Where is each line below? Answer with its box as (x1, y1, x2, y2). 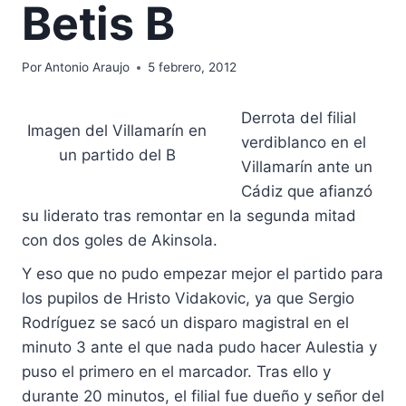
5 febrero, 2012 (148, 60, 237, 75)
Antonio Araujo (44, 60, 130, 75)
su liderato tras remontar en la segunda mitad (22, 207, 356, 226)
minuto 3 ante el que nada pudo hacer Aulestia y (22, 338, 377, 357)
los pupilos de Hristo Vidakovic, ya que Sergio (22, 289, 354, 308)
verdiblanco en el (241, 133, 366, 152)
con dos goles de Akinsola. (22, 231, 217, 250)
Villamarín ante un (241, 158, 372, 177)
